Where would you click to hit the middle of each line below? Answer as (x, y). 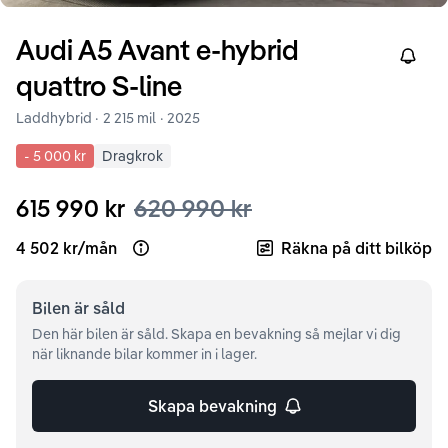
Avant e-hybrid (208, 49)
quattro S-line (99, 85)
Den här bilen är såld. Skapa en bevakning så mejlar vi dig (216, 333)
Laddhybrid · (57, 117)
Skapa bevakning (212, 405)
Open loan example (202, 256)
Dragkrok (132, 155)
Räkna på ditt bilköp (356, 247)
